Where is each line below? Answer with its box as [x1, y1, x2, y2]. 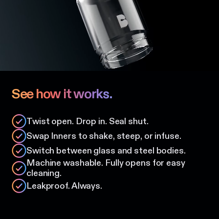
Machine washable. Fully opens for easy [26, 157, 185, 169]
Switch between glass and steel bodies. [26, 145, 186, 156]
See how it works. [12, 85, 112, 104]
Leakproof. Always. [26, 180, 103, 192]
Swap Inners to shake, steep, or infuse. [26, 130, 181, 142]
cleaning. [26, 168, 62, 179]
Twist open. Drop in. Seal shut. [26, 115, 149, 127]
